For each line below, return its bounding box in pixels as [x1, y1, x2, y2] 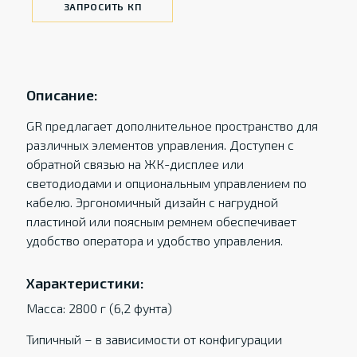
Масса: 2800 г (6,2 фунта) [25, 300, 172, 316]
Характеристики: [25, 274, 144, 292]
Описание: [25, 86, 98, 104]
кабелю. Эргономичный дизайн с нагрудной [25, 194, 278, 210]
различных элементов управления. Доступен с [25, 137, 294, 152]
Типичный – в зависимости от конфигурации [25, 331, 282, 347]
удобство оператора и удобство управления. [25, 233, 283, 248]
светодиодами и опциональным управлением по [25, 175, 307, 190]
